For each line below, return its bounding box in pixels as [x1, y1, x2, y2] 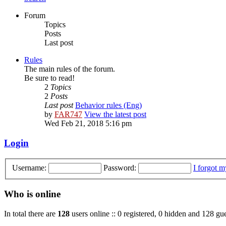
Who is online [4, 189, 61, 200]
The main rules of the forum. [24, 65, 115, 74]
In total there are [4, 209, 58, 218]
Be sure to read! [24, 74, 75, 83]
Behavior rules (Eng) [75, 101, 142, 110]
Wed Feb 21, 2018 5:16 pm [44, 119, 132, 128]
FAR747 [54, 110, 82, 119]
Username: [12, 163, 46, 172]
